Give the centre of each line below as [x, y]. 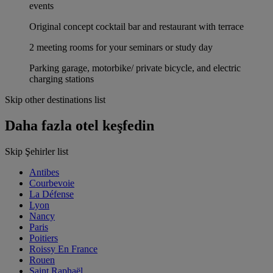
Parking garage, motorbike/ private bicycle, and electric [135, 68]
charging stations [62, 79]
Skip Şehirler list [37, 152]
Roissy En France [63, 249]
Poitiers [44, 238]
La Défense [51, 194]
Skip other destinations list [55, 100]
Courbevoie [52, 183]
